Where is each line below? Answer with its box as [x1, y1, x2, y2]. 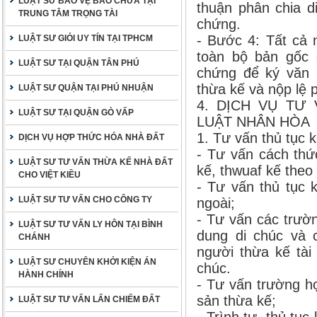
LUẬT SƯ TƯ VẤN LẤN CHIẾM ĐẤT [18, 294, 160, 304]
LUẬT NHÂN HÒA [197, 114, 310, 129]
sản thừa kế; [197, 293, 276, 309]
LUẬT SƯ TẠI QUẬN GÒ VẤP [18, 108, 134, 117]
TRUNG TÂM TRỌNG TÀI [18, 8, 117, 18]
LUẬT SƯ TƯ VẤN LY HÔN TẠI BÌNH [18, 219, 163, 229]
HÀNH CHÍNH [18, 270, 74, 279]
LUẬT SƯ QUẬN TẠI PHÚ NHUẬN [18, 83, 154, 93]
